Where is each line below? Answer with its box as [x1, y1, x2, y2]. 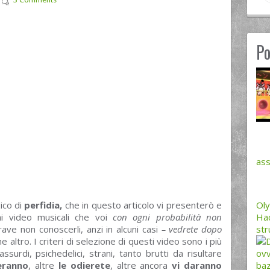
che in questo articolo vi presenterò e [62, 199, 222, 211]
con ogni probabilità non [113, 211, 222, 223]
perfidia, [24, 199, 63, 211]
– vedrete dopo [161, 223, 222, 235]
